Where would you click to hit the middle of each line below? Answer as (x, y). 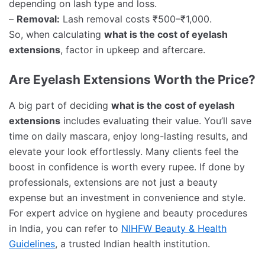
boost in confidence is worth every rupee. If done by (127, 167)
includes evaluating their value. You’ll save (156, 121)
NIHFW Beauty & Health (174, 229)
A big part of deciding (60, 106)
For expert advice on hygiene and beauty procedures (128, 213)
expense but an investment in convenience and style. (127, 198)
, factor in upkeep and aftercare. (133, 50)
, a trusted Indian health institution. (132, 244)
